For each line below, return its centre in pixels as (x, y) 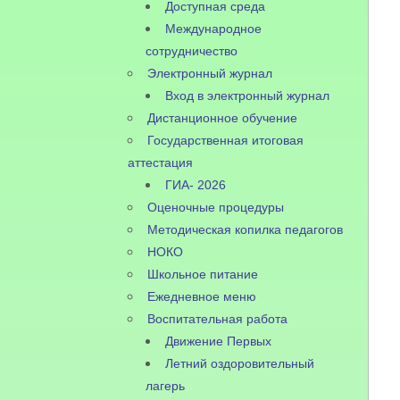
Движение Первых (219, 341)
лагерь (166, 386)
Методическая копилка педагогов (246, 229)
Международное (214, 29)
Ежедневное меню (202, 296)
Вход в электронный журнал (248, 96)
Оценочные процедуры (216, 207)
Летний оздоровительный (240, 363)
